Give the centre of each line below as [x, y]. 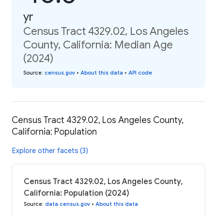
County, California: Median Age [98, 45]
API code [140, 73]
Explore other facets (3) [50, 150]
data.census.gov [68, 204]
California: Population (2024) [77, 193]
